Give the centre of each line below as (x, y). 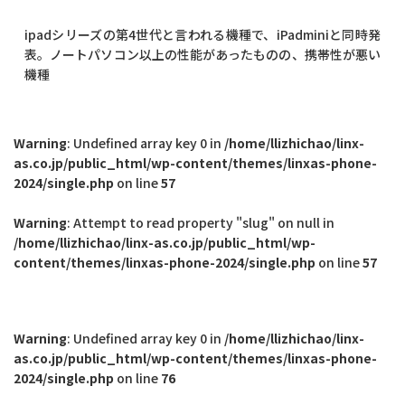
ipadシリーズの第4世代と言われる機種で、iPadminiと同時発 (202, 34)
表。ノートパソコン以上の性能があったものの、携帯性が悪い (202, 54)
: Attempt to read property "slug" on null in (201, 222)
